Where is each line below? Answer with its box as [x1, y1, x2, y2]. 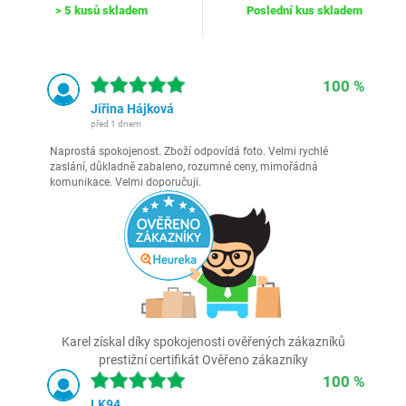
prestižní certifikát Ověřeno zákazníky [98, 353, 308, 367]
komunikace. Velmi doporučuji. [50, 176, 201, 188]
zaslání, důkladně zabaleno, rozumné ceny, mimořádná [50, 160, 318, 173]
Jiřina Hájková [91, 101, 174, 116]
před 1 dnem [91, 119, 141, 129]
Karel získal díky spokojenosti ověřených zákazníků [61, 334, 345, 349]
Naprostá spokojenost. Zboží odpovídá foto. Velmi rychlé [50, 145, 328, 158]
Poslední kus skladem [246, 4, 362, 17]
